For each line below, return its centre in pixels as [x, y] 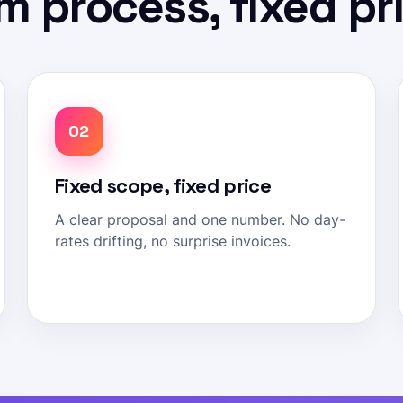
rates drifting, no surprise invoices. [172, 242]
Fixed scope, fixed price [163, 185]
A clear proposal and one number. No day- [200, 220]
